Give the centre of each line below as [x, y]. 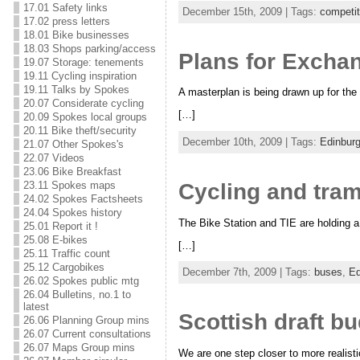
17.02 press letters [66, 21]
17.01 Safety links [65, 8]
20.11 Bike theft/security [80, 131]
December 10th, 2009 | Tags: [251, 141]
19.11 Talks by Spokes [76, 90]
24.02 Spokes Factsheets [83, 199]
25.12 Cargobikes [63, 267]
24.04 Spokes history [72, 213]
